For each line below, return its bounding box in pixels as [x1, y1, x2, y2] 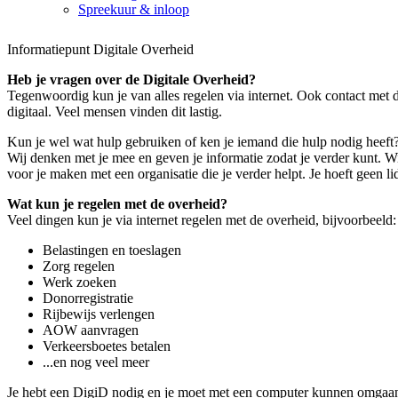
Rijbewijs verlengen [43, 306, 155, 322]
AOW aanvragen [43, 322, 139, 338]
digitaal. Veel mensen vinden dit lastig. [7, 103, 222, 119]
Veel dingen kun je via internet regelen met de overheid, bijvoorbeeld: [7, 211, 396, 227]
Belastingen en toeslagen [43, 242, 181, 258]
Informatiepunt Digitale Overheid [7, 41, 194, 57]
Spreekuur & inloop [78, 2, 189, 17]
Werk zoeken [43, 274, 116, 290]
